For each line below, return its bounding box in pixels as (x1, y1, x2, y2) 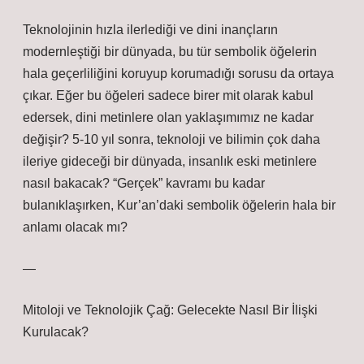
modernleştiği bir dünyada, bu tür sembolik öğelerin (23, 45, 317, 58)
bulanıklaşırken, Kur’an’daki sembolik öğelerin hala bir (23, 198, 336, 212)
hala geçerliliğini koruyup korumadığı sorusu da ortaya (23, 67, 334, 80)
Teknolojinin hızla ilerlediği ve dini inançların (23, 23, 278, 37)
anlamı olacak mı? (23, 220, 128, 234)
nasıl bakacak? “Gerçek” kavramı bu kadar (23, 176, 265, 190)
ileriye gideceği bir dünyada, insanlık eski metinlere (23, 154, 317, 168)
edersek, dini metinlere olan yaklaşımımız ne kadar (23, 110, 314, 124)
